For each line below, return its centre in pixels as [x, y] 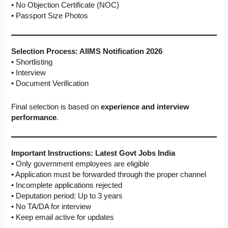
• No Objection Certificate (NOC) [65, 5]
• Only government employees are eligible [80, 164]
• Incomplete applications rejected [67, 185]
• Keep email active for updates [63, 217]
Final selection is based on [56, 107]
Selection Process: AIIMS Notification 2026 [87, 51]
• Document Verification [50, 83]
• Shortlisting [32, 62]
